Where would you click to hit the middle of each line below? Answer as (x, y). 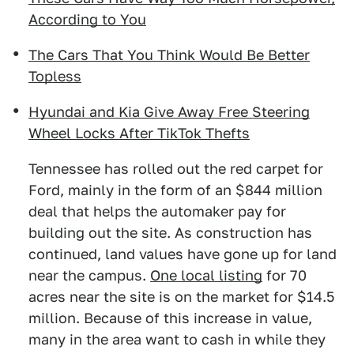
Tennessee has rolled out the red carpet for (176, 169)
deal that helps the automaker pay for (157, 212)
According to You (87, 20)
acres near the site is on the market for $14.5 (181, 297)
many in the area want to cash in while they (177, 340)
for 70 (284, 276)
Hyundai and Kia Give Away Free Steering (169, 112)
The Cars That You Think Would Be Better (169, 55)
